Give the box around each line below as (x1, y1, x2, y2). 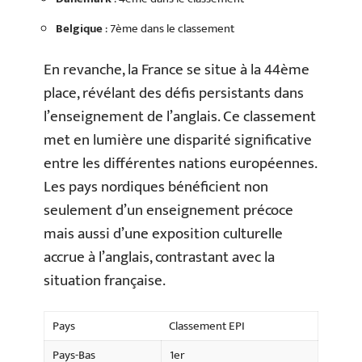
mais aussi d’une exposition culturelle (44, 221, 283, 246)
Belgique (56, 18, 103, 39)
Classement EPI (169, 315, 245, 336)
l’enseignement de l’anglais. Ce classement (44, 104, 316, 129)
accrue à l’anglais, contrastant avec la (44, 245, 275, 270)
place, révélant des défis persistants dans (44, 81, 304, 106)
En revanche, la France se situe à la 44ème (44, 57, 309, 82)
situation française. (44, 268, 166, 293)
